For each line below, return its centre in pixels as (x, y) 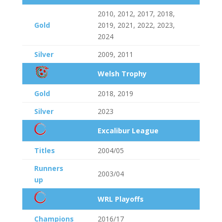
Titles (44, 150)
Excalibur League (128, 131)
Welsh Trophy (122, 74)
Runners (49, 168)
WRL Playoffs (120, 199)
